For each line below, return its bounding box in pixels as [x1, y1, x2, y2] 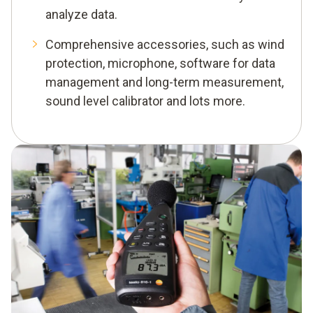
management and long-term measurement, [45, 74, 284, 89]
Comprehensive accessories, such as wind [45, 36, 284, 52]
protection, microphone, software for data [45, 55, 275, 71]
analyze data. [45, 6, 117, 22]
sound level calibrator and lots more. [45, 93, 245, 108]
